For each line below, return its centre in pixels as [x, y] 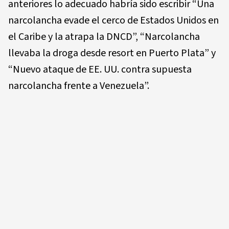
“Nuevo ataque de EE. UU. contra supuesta [100, 69]
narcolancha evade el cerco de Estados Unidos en [113, 20]
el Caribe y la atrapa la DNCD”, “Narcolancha [104, 37]
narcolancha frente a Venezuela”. [79, 86]
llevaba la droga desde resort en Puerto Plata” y [112, 53]
